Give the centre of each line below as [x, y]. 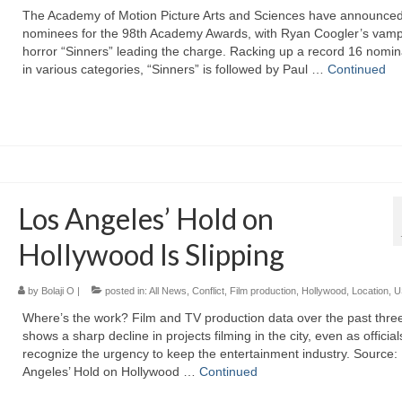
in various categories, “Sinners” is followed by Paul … [175, 69]
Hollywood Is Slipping [151, 254]
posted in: [125, 290]
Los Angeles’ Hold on [145, 218]
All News [167, 290]
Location [370, 290]
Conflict [208, 290]
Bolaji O [57, 290]
